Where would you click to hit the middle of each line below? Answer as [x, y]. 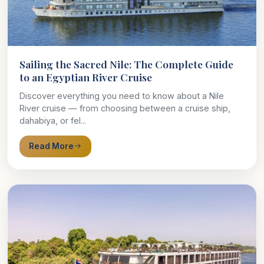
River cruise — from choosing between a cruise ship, [125, 108]
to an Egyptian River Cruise [86, 77]
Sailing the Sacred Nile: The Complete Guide [126, 64]
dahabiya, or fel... [53, 121]
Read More [51, 146]
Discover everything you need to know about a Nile [122, 96]
